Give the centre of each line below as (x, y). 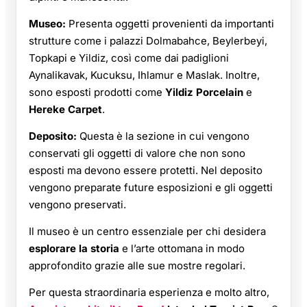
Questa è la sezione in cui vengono (163, 136)
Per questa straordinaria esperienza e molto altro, (149, 293)
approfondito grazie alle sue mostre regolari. (137, 266)
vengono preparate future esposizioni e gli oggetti (151, 188)
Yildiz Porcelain (204, 93)
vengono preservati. (77, 205)
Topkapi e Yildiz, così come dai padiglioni (129, 58)
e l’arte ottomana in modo (183, 249)
